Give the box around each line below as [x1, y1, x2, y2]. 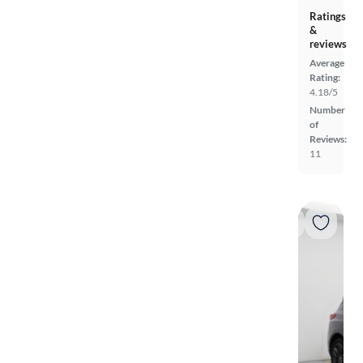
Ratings [310, 10, 346, 23]
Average [310, 57, 344, 69]
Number [310, 104, 345, 116]
